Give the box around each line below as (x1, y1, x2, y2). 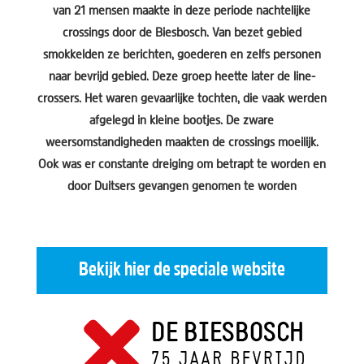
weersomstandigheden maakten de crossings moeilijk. (45, 136, 318, 149)
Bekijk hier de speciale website (78, 261, 285, 281)
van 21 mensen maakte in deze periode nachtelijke (53, 5, 311, 18)
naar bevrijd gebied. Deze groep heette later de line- (48, 71, 315, 84)
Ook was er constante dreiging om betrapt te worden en (37, 158, 326, 171)
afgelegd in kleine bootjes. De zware (89, 115, 275, 128)
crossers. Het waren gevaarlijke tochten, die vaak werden (37, 93, 327, 106)
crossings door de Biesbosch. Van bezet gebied (62, 27, 301, 40)
